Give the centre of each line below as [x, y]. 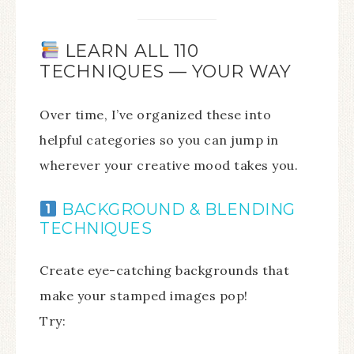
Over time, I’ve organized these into [155, 114]
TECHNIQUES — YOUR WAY [166, 71]
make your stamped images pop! [144, 295]
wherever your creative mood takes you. [169, 165]
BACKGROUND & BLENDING [176, 209]
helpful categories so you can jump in [159, 139]
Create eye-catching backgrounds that [164, 270]
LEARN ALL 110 [129, 51]
